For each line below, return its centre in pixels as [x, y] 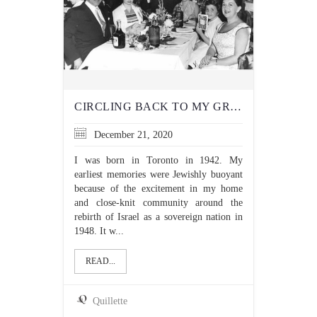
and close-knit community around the [158, 203]
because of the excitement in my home [158, 189]
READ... [100, 261]
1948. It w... [99, 231]
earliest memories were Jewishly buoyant [158, 174]
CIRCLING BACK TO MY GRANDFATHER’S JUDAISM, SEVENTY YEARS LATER [236, 106]
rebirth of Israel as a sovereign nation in [158, 217]
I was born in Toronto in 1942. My [158, 160]
